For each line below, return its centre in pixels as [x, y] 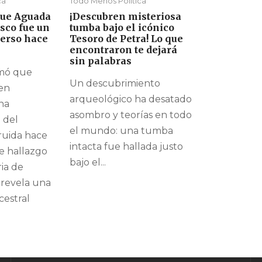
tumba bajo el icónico [122, 28]
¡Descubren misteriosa [125, 17]
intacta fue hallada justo [126, 147]
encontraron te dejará [123, 50]
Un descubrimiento [115, 84]
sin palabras [101, 61]
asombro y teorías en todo [131, 115]
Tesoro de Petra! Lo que [126, 39]
